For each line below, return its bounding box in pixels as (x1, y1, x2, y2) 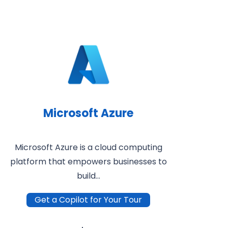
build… (76, 170, 100, 182)
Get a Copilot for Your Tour (35, 194, 142, 206)
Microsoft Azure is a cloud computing (14, 141, 162, 154)
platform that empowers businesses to (10, 156, 167, 168)
